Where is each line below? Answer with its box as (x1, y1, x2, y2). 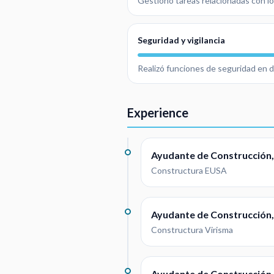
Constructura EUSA (151, 165, 227, 176)
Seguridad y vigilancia (138, 35, 225, 46)
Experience (127, 105, 188, 120)
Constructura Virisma (151, 224, 233, 235)
